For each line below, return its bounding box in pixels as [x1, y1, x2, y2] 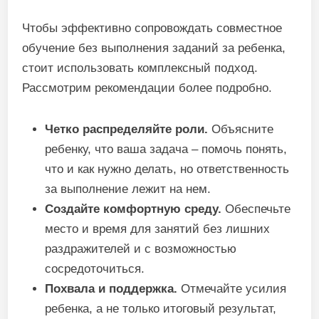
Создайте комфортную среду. [45, 202, 222, 216]
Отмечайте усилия [177, 282, 287, 296]
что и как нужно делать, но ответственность [45, 162, 290, 176]
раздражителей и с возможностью [45, 242, 237, 256]
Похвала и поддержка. [45, 282, 178, 296]
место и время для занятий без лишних [45, 222, 271, 236]
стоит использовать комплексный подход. [22, 61, 258, 75]
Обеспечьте [221, 202, 291, 216]
